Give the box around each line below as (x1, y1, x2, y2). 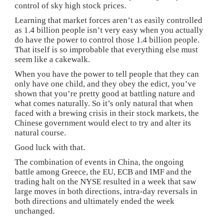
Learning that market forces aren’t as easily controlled (15, 16, 202, 25)
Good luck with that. (15, 143, 85, 153)
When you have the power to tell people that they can (15, 69, 199, 79)
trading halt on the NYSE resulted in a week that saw (15, 177, 196, 187)
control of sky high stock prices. (15, 1, 126, 11)
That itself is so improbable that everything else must (15, 45, 198, 55)
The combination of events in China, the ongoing (15, 157, 184, 167)
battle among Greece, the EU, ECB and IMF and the (15, 167, 192, 177)
